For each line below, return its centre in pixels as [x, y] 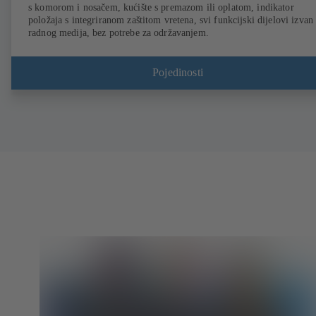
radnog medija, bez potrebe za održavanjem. [119, 32]
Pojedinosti [178, 73]
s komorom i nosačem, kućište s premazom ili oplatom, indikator [161, 7]
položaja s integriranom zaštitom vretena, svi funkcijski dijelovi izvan [171, 20]
